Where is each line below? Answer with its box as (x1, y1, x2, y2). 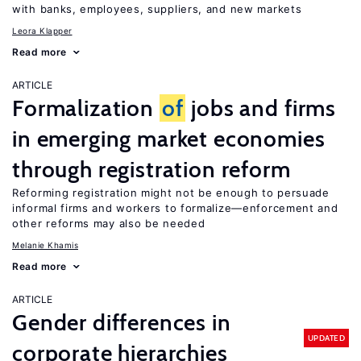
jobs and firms (185, 94, 337, 122)
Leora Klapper (12, 26, 73, 35)
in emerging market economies (12, 125, 326, 152)
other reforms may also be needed (12, 217, 205, 230)
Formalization (12, 94, 160, 122)
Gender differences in (12, 309, 231, 336)
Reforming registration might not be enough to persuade (12, 186, 330, 199)
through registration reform (12, 156, 291, 183)
